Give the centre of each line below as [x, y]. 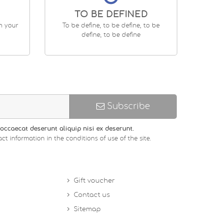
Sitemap [87, 209]
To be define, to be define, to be [111, 25]
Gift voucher [95, 181]
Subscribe [127, 106]
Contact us [92, 195]
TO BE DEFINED [111, 14]
